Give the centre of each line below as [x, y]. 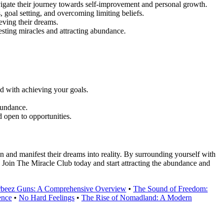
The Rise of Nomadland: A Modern [137, 198]
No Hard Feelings [47, 198]
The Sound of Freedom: [170, 189]
